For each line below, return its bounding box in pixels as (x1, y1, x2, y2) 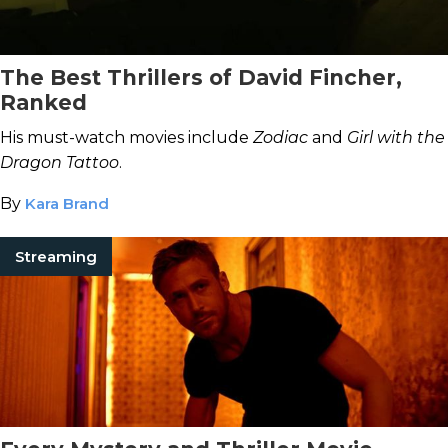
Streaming (15, 247, 97, 266)
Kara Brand (25, 194, 109, 213)
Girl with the (347, 128, 445, 147)
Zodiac (253, 128, 308, 147)
